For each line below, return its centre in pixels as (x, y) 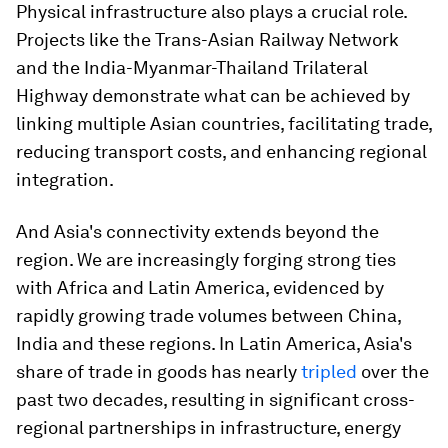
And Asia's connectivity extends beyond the (197, 231)
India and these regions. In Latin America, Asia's (214, 343)
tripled (329, 371)
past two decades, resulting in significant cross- (215, 399)
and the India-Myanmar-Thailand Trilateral (192, 67)
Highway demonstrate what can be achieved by (213, 95)
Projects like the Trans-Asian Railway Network (207, 39)
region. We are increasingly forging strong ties (206, 259)
